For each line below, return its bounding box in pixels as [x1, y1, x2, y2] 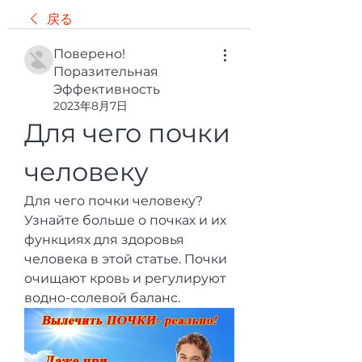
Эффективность [53, 82, 160, 97]
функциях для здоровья [24, 232, 184, 247]
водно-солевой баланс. [24, 290, 180, 305]
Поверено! [53, 46, 125, 61]
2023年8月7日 [53, 99, 128, 113]
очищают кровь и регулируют [24, 271, 226, 286]
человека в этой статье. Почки [24, 251, 227, 267]
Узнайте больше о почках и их [24, 213, 226, 228]
